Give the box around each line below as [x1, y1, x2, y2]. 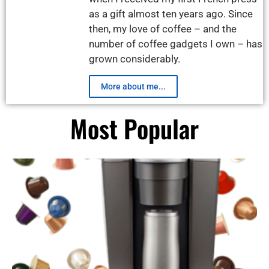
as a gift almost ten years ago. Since [89, 8, 253, 20]
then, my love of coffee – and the [89, 23, 237, 35]
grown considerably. [89, 53, 180, 65]
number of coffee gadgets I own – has [89, 38, 262, 50]
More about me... [101, 82, 166, 92]
